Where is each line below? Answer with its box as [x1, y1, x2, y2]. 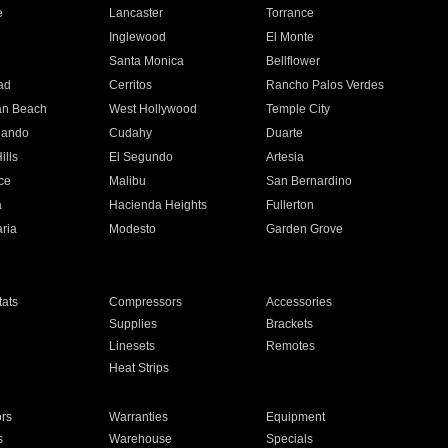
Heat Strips [108, 361, 169, 375]
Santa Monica [108, 54, 184, 68]
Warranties [108, 410, 168, 424]
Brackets [266, 317, 314, 331]
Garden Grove [266, 222, 344, 236]
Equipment [266, 410, 326, 424]
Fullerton [266, 198, 315, 212]
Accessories [266, 295, 333, 309]
